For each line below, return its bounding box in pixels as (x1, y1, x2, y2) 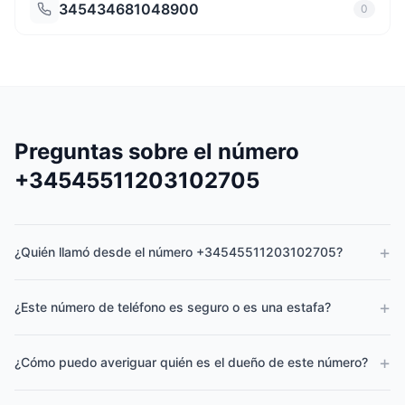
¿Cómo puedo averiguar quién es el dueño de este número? (14, 354, 368, 370)
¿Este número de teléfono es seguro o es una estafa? (14, 299, 331, 315)
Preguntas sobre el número (14, 138, 299, 165)
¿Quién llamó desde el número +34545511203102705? (14, 244, 343, 259)
